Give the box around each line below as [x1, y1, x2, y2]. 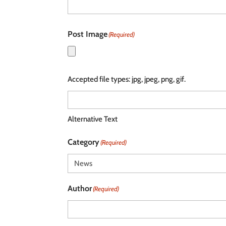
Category [68, 137, 100, 147]
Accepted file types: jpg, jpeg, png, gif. [68, 74, 186, 84]
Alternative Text [68, 114, 118, 124]
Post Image [68, 29, 108, 39]
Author [68, 183, 92, 193]
